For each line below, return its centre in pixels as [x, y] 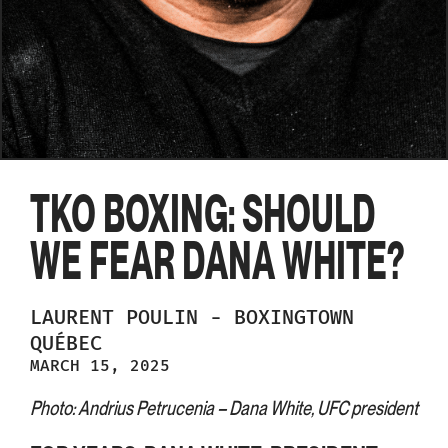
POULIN [168, 317]
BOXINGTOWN [294, 317]
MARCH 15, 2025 [100, 366]
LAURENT [78, 317]
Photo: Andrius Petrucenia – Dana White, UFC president [224, 408]
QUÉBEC [66, 343]
